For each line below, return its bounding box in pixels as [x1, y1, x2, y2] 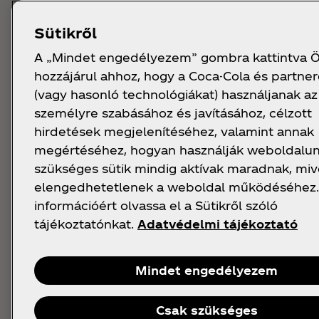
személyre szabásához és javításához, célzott [34, 106, 312, 120]
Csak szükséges [155, 303, 258, 317]
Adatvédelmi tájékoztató [137, 217, 298, 231]
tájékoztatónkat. [34, 217, 134, 231]
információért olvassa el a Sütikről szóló [34, 199, 278, 212]
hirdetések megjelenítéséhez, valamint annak [34, 125, 314, 138]
